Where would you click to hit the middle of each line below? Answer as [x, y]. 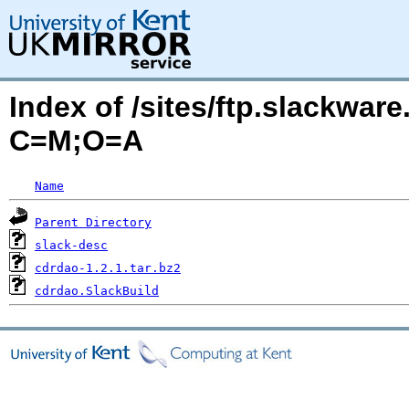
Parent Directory [93, 222]
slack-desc [71, 245]
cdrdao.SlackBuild [97, 291]
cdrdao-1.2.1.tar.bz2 [108, 268]
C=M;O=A [76, 141]
